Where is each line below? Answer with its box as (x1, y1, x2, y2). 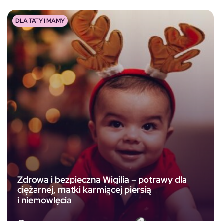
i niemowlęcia (17, 194, 72, 206)
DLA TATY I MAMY (15, 16, 65, 25)
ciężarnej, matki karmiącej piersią (17, 184, 151, 196)
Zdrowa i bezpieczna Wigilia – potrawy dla (17, 174, 187, 185)
